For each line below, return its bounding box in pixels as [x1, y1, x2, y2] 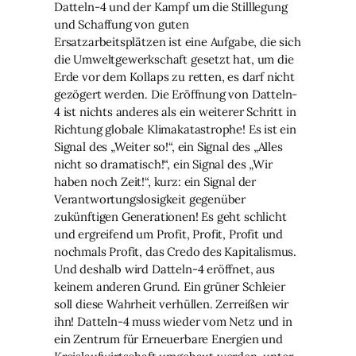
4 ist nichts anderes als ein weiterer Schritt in [54, 103, 296, 119]
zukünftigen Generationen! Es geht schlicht [54, 208, 287, 224]
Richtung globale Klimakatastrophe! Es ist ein [54, 121, 296, 137]
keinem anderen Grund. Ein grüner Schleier [54, 278, 285, 294]
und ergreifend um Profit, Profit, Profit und [54, 226, 284, 242]
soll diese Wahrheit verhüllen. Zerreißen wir [54, 296, 289, 311]
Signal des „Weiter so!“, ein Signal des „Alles [54, 138, 283, 154]
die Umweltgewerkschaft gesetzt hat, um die [54, 51, 294, 67]
